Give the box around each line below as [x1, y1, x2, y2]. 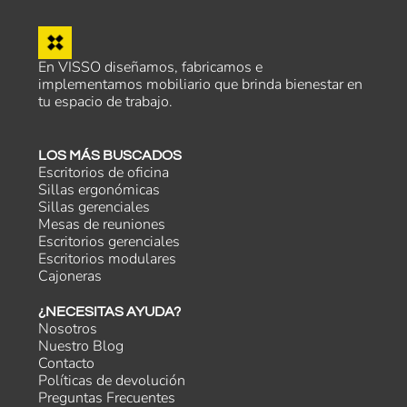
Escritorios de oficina [38, 163, 170, 183]
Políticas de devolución [38, 371, 186, 391]
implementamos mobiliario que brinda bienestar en [38, 74, 363, 94]
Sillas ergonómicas [38, 180, 161, 200]
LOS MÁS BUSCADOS [38, 148, 183, 163]
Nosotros [38, 319, 98, 339]
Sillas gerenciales [38, 197, 151, 217]
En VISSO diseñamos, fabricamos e [38, 57, 263, 77]
